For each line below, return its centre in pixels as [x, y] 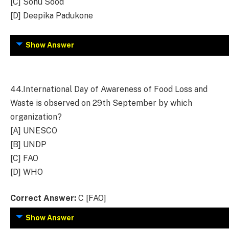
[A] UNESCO [34, 130]
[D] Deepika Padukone [52, 15]
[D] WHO [27, 172]
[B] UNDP [28, 144]
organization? [36, 117]
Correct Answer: [43, 198]
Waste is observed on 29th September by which [101, 103]
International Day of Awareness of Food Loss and [115, 89]
